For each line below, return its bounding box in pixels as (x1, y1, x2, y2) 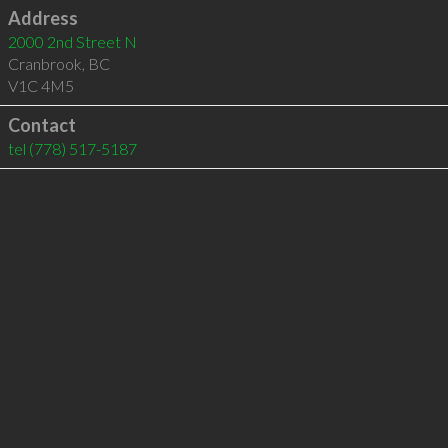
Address (7, 7, 78, 29)
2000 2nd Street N (7, 32, 137, 51)
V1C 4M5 (7, 76, 74, 95)
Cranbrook (7, 54, 82, 73)
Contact (7, 114, 76, 136)
